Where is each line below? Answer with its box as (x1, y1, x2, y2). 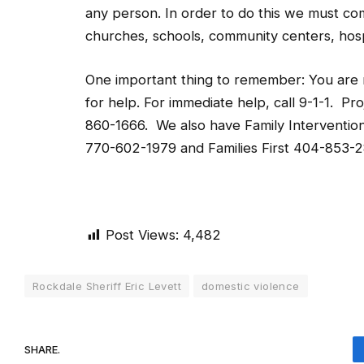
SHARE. (24, 342, 60, 356)
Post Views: (106, 227, 179, 244)
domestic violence (201, 279, 300, 293)
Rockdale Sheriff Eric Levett (32, 279, 181, 293)
